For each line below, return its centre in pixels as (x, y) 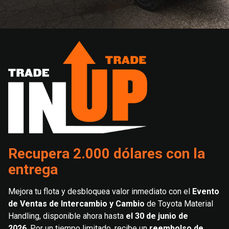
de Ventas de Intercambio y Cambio (76, 203)
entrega (33, 169)
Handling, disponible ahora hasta (67, 216)
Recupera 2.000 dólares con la (107, 153)
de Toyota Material (179, 203)
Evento (206, 191)
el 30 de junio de (157, 216)
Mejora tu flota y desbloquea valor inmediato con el (100, 191)
